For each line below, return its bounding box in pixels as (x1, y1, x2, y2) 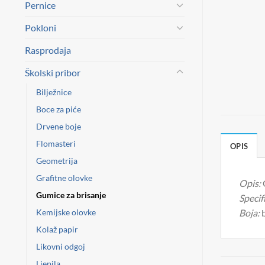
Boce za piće (36, 104, 81, 114)
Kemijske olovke (36, 206, 96, 217)
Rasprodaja (25, 44, 71, 56)
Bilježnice (36, 86, 72, 97)
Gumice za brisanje (36, 189, 106, 200)
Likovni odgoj (36, 241, 85, 251)
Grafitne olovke (36, 172, 92, 183)
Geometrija (36, 155, 77, 166)
